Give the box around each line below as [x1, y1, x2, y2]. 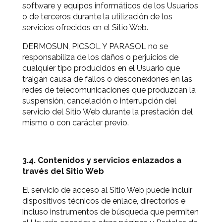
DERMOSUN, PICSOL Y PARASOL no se [22, 42, 168, 51]
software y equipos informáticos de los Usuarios [22, 1, 198, 10]
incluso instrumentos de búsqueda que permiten [22, 207, 199, 217]
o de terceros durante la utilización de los [22, 12, 172, 21]
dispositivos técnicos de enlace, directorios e [22, 196, 185, 206]
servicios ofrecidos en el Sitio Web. [22, 23, 148, 32]
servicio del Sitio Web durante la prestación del [22, 107, 193, 116]
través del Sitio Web [22, 166, 104, 176]
